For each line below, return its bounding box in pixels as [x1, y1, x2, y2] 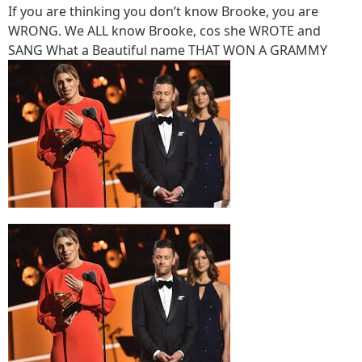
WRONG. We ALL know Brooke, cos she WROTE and [8, 21, 321, 40]
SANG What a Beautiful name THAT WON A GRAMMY [8, 40, 327, 59]
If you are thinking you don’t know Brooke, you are [8, 2, 318, 20]
